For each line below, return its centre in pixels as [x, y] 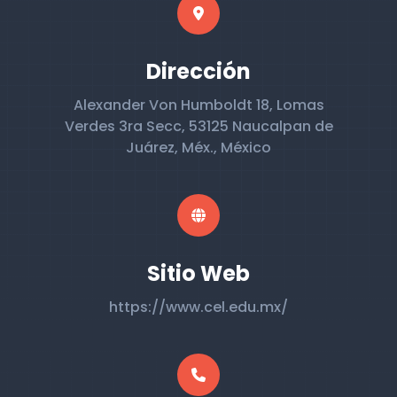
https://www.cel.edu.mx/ [198, 307]
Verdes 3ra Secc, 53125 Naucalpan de [198, 126]
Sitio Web [198, 273]
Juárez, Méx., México [198, 148]
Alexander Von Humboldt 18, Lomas [198, 105]
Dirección [198, 71]
